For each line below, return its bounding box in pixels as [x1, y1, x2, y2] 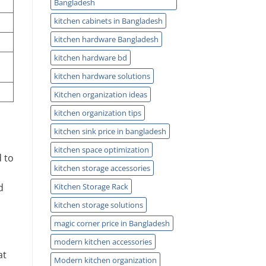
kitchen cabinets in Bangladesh [53, 15, 163, 26]
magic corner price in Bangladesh [53, 217, 170, 229]
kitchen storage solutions [53, 199, 143, 210]
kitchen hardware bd [53, 52, 127, 63]
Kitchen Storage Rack [53, 180, 128, 192]
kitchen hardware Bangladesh [53, 33, 159, 45]
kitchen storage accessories [53, 162, 150, 173]
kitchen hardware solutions [53, 70, 150, 81]
